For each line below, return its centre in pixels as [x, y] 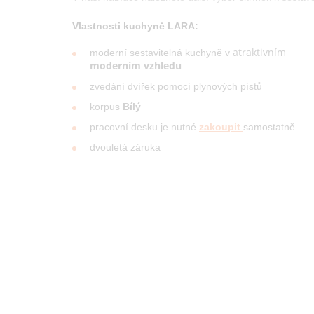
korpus [106, 106]
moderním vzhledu [136, 65]
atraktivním [259, 52]
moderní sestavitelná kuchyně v [161, 52]
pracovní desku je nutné [144, 127]
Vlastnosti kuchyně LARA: [135, 26]
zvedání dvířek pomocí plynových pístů [176, 86]
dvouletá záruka [125, 147]
